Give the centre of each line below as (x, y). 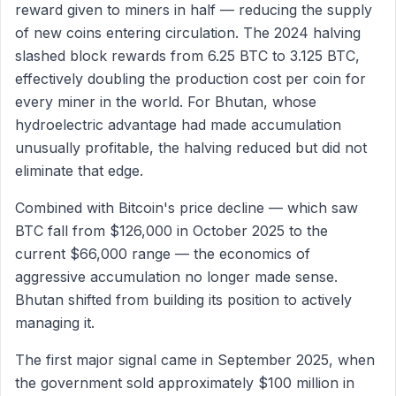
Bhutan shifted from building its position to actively (183, 300)
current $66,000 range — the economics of (163, 254)
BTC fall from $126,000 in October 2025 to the (171, 231)
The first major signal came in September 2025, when (195, 360)
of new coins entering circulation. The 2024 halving (188, 33)
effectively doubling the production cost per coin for (190, 79)
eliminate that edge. (79, 171)
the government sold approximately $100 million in (185, 383)
